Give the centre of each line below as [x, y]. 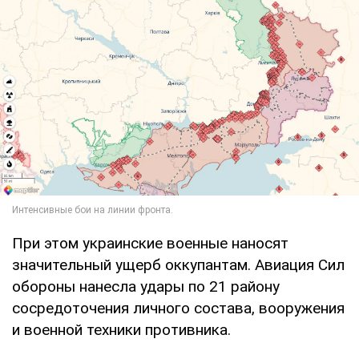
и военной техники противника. [121, 329]
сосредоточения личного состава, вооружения [178, 308]
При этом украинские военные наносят [150, 243]
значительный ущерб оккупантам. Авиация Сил [178, 264]
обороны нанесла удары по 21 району [146, 286]
